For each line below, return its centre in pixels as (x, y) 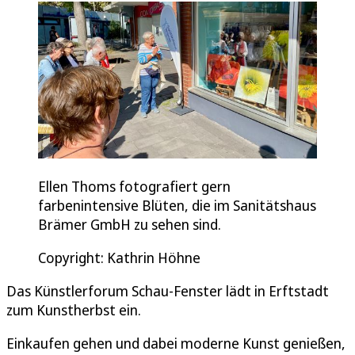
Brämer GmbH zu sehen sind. (131, 224)
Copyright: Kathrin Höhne (119, 257)
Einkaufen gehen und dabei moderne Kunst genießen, (176, 343)
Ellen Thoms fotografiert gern (134, 186)
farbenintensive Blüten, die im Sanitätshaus (177, 205)
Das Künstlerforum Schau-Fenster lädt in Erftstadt (168, 290)
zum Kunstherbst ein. (74, 309)
